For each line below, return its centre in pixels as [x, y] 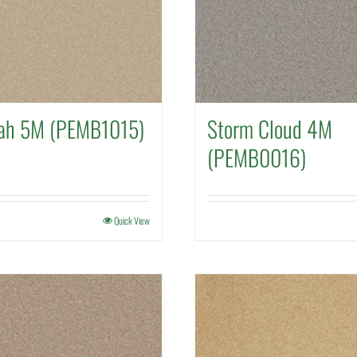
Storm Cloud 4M [270, 129]
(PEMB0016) [257, 157]
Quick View [132, 220]
